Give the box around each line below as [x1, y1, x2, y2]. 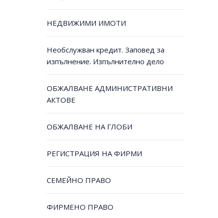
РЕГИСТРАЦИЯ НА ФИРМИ [46, 148, 142, 159]
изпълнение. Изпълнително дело [46, 56, 164, 67]
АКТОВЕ [46, 95, 75, 105]
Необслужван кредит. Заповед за [46, 45, 164, 55]
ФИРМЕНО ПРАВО [46, 202, 113, 212]
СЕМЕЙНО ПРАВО [46, 175, 111, 185]
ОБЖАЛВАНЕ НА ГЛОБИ [46, 122, 132, 132]
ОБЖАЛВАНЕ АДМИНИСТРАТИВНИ [46, 83, 173, 93]
